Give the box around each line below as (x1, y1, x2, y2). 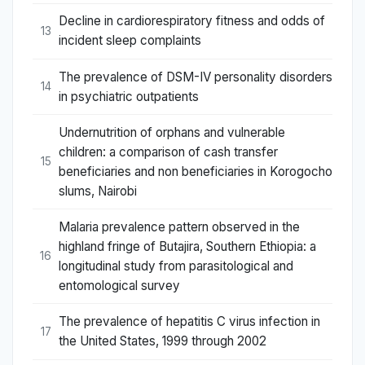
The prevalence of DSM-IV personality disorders (59, 68, 332, 85)
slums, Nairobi (59, 182, 137, 199)
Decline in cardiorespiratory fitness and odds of (59, 13, 325, 29)
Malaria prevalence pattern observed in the (59, 218, 300, 235)
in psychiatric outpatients (59, 88, 199, 104)
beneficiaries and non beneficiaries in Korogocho (59, 163, 332, 179)
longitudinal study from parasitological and (59, 257, 293, 274)
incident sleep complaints (59, 33, 201, 49)
